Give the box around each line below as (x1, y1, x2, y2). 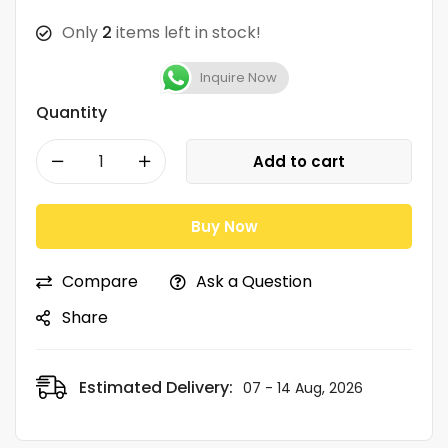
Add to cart (253, 150, 345, 172)
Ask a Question (196, 269, 312, 293)
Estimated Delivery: (79, 375, 233, 399)
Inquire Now (199, 67, 277, 87)
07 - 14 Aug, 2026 (243, 377, 363, 398)
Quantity (36, 100, 107, 124)
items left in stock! (112, 20, 261, 44)
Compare (62, 269, 138, 293)
